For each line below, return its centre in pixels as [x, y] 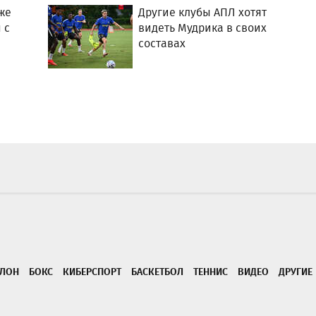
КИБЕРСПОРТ [92, 271]
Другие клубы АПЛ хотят [203, 12]
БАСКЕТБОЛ [157, 271]
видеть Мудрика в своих [203, 28]
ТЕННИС [211, 271]
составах [162, 43]
